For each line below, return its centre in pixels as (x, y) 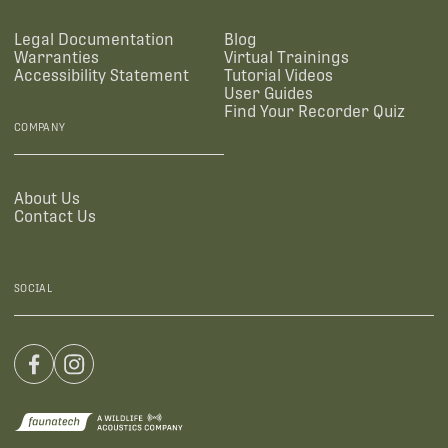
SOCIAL (34, 288)
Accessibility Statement (102, 75)
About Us (47, 198)
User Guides (268, 93)
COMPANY (40, 126)
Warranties (57, 57)
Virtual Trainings (286, 57)
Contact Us (55, 216)
